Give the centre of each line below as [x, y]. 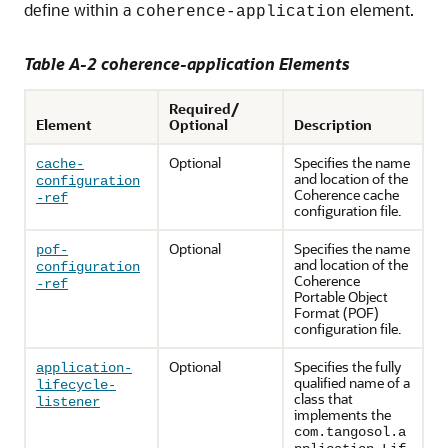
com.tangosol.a [350, 432]
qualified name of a [352, 382]
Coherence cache [346, 194]
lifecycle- [76, 385]
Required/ [204, 108]
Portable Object [341, 296]
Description [333, 124]
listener [68, 402]
